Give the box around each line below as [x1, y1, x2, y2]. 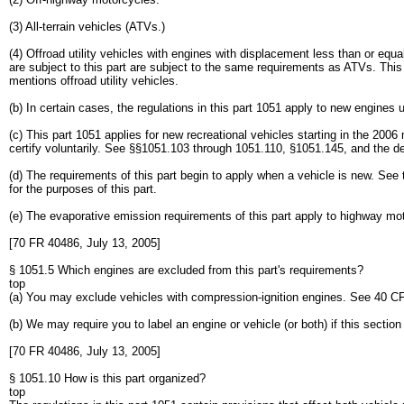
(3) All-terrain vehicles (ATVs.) [9, 20, 165, 33]
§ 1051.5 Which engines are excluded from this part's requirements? [9, 263, 363, 277]
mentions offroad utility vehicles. [9, 74, 179, 87]
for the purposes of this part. [9, 182, 157, 196]
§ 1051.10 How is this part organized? [9, 372, 206, 385]
